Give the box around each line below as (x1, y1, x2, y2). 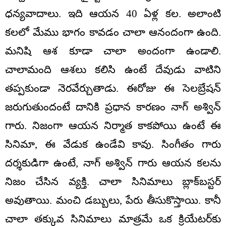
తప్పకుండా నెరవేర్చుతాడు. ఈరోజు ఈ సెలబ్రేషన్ (5, 82, 221, 94)
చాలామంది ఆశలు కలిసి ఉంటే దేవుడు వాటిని (5, 63, 221, 76)
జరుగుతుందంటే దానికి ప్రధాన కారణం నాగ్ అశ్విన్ (5, 100, 221, 113)
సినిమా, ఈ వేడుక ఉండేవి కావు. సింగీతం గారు (5, 138, 221, 150)
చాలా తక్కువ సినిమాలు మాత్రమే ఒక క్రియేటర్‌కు (5, 212, 221, 225)
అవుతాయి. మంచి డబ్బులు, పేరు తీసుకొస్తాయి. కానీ (5, 194, 221, 206)
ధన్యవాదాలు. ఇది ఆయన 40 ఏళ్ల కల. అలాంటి (5, 7, 221, 20)
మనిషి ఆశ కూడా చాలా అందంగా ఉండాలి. (5, 44, 221, 57)
